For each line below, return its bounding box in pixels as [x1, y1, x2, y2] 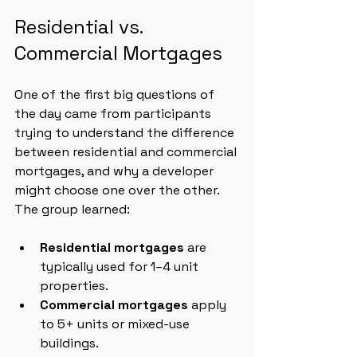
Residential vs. [14, 14, 147, 39]
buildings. [40, 335, 99, 351]
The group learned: [14, 201, 130, 218]
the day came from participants [14, 105, 214, 122]
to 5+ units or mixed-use [40, 316, 193, 332]
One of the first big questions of [14, 86, 218, 103]
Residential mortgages [40, 239, 184, 256]
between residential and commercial [14, 143, 240, 160]
